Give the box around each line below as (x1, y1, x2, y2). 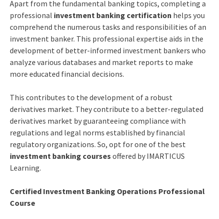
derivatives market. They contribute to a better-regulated (9, 104, 203, 114)
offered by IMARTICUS (110, 151, 185, 161)
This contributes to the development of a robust (9, 92, 173, 102)
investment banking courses (9, 151, 111, 161)
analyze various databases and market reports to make (9, 57, 193, 67)
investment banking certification (53, 10, 173, 20)
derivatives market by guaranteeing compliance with (9, 115, 186, 126)
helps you (173, 10, 205, 20)
